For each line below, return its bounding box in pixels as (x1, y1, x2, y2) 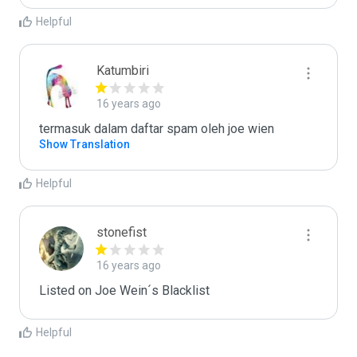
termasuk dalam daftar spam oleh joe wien (39, 121, 274, 136)
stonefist (96, 225, 147, 240)
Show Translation (39, 138, 130, 151)
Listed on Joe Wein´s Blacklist (39, 283, 210, 298)
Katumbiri (96, 63, 149, 78)
